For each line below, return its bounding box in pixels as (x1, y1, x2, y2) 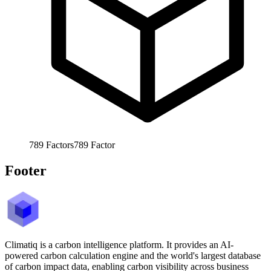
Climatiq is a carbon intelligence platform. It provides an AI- (5, 239, 233, 250)
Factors (46, 139, 74, 150)
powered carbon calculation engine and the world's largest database (5, 250, 261, 261)
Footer (5, 162, 47, 178)
